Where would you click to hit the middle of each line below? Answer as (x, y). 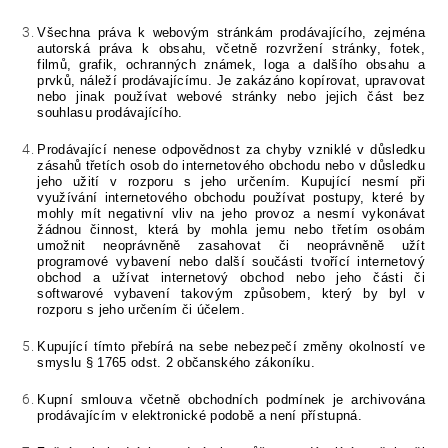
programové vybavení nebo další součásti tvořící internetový (231, 262)
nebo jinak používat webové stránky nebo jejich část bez (231, 97)
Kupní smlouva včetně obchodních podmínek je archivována (231, 400)
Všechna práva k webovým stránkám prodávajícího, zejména (231, 33)
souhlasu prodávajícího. (110, 113)
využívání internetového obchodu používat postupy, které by (231, 198)
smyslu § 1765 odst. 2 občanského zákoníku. (176, 363)
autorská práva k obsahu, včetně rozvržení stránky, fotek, (231, 49)
